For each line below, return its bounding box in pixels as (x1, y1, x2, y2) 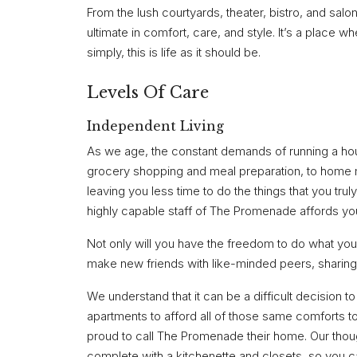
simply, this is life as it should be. (87, 45, 261, 61)
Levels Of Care (87, 83, 209, 103)
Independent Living (87, 117, 224, 134)
